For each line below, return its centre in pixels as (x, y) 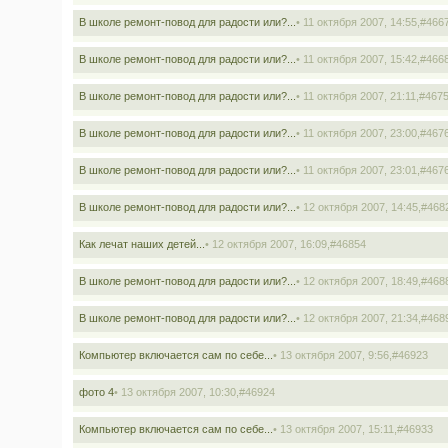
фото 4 (96, 392)
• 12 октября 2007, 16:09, (267, 244)
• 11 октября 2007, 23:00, (358, 133)
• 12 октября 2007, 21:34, (358, 318)
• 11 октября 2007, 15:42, (358, 59)
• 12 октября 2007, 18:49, (358, 281)
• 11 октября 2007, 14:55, (358, 22)
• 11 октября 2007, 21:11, (357, 96)
